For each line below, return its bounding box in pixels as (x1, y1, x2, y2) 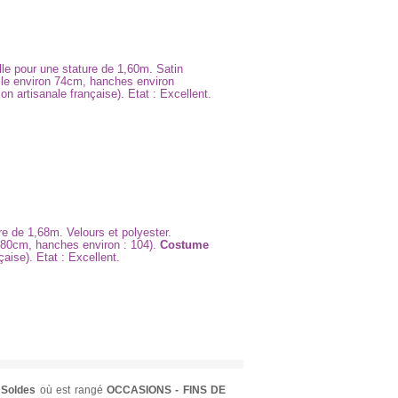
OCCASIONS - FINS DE (106, 384, 227, 396)
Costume (160, 238, 209, 251)
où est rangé (36, 384, 107, 396)
